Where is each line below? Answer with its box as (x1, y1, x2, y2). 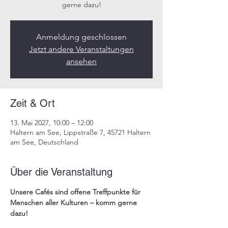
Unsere (10, 187, 35, 196)
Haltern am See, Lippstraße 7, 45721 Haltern (10, 128, 151, 137)
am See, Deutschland (10, 137, 78, 147)
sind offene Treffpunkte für (53, 187, 142, 196)
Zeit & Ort (10, 97, 55, 109)
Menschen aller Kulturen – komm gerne (10, 198, 139, 207)
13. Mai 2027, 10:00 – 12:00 (10, 118, 93, 127)
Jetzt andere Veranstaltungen (29, 44, 134, 54)
